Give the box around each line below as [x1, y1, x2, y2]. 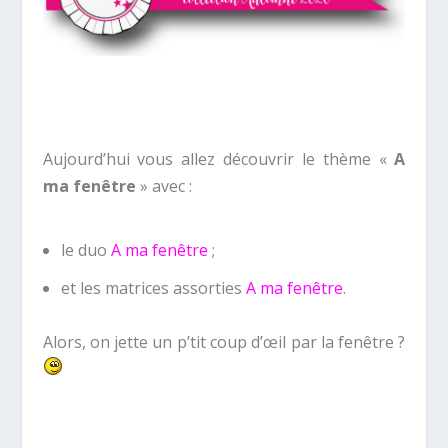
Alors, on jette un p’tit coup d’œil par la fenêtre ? [42, 331, 406, 354]
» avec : [135, 175, 192, 198]
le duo [60, 238, 111, 261]
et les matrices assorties [60, 277, 246, 300]
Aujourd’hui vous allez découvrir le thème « [42, 148, 395, 171]
